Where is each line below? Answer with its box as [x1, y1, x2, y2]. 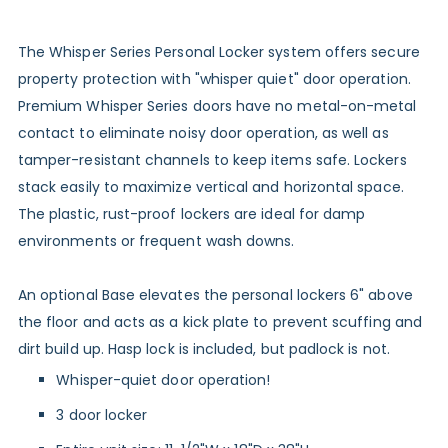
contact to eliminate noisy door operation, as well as [17, 123, 389, 144]
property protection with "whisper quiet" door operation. [17, 69, 411, 90]
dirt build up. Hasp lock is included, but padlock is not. [17, 339, 390, 360]
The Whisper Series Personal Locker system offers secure [17, 42, 420, 63]
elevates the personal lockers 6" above [135, 285, 413, 306]
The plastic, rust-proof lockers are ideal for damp [17, 204, 366, 225]
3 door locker [56, 405, 148, 426]
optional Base [40, 285, 136, 306]
